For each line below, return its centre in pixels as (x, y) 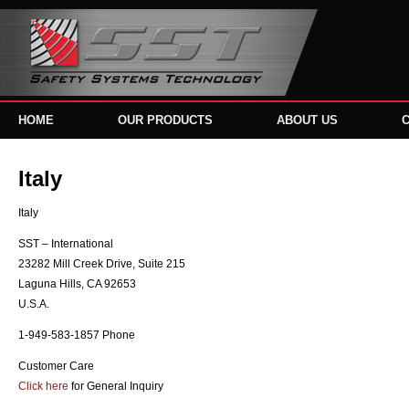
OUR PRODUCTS (165, 120)
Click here (43, 386)
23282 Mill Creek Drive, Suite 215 (102, 264)
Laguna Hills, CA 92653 (77, 284)
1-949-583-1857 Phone (77, 335)
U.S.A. (34, 304)
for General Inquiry (116, 386)
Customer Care (56, 366)
